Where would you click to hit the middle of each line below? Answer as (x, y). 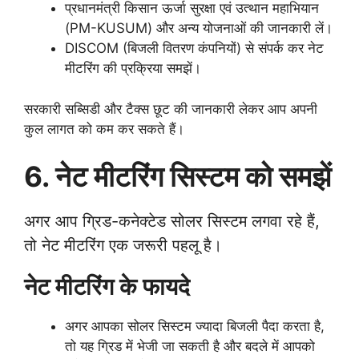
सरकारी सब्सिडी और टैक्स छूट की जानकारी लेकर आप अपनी (171, 109)
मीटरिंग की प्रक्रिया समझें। (133, 69)
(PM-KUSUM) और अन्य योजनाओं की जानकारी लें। (199, 28)
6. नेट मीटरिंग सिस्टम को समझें (177, 177)
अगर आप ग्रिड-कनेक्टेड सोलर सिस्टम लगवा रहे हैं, (172, 222)
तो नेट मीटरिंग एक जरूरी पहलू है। (123, 246)
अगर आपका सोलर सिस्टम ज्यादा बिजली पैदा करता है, (195, 327)
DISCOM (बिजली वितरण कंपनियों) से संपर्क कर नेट (194, 48)
